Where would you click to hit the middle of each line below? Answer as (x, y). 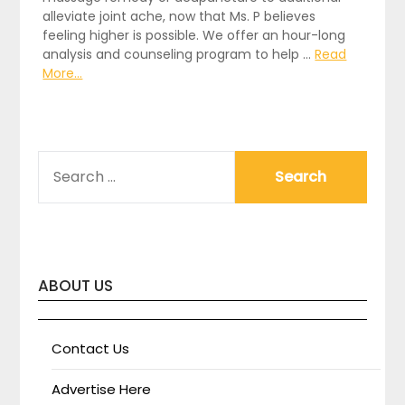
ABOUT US (76, 285)
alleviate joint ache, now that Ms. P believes (179, 16)
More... (63, 73)
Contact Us (91, 348)
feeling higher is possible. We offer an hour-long (194, 35)
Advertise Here (102, 389)
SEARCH (63, 160)
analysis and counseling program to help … (179, 54)
